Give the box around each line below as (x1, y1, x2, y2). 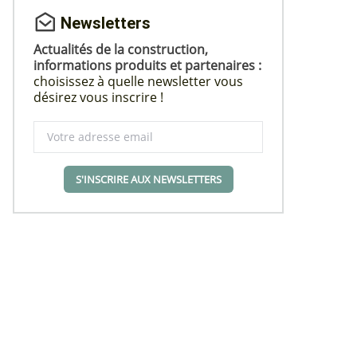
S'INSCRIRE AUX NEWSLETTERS (75, 172, 222, 186)
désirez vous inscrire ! (33, 88, 163, 106)
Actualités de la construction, (33, 41, 208, 58)
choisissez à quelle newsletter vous (33, 73, 243, 90)
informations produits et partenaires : (33, 57, 261, 74)
